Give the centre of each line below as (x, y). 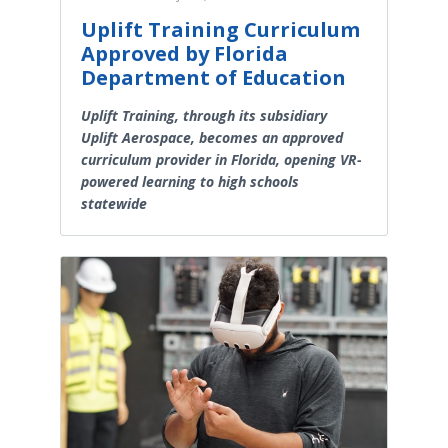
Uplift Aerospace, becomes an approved (212, 138)
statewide (114, 204)
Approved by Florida (184, 54)
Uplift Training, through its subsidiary (204, 116)
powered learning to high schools (190, 182)
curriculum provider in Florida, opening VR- (221, 160)
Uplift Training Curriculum (220, 30)
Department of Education (213, 78)
